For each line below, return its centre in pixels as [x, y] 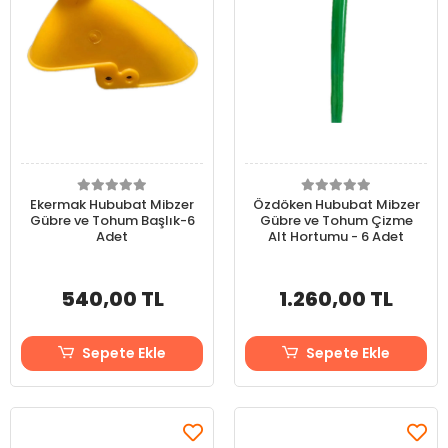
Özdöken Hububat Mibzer [336, 204]
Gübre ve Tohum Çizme [336, 220]
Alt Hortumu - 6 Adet [336, 236]
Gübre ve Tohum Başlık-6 [112, 220]
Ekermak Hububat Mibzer [112, 204]
